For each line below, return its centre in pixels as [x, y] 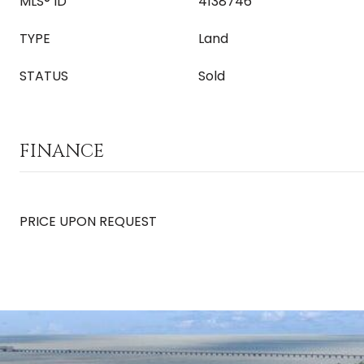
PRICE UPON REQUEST [88, 221]
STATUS [44, 76]
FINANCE [62, 152]
